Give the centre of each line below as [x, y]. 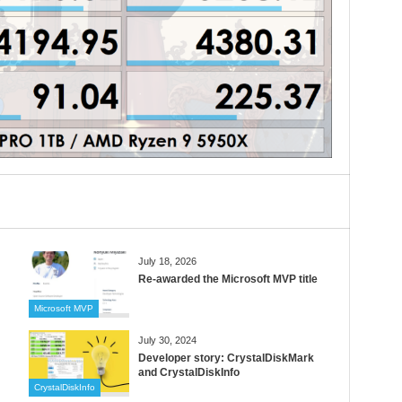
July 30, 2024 [167, 341]
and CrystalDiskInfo [188, 373]
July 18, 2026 [167, 262]
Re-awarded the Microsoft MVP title [227, 280]
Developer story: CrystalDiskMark [226, 358]
